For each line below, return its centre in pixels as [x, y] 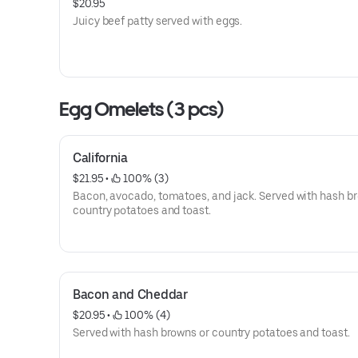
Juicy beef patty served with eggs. [158, 21]
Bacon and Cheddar [130, 294]
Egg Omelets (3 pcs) [141, 109]
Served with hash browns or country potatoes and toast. [211, 332]
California [100, 158]
